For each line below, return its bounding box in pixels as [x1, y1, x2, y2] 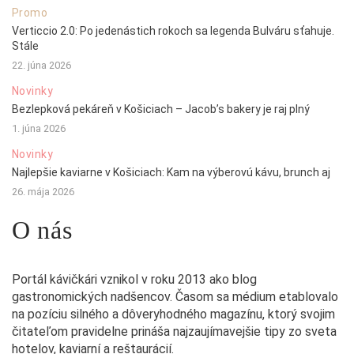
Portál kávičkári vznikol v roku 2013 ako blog [12, 271, 257, 287]
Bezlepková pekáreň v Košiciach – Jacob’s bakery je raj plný [12, 102, 310, 115]
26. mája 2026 [12, 185, 74, 198]
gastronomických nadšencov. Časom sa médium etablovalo [12, 288, 338, 304]
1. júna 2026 [12, 122, 66, 134]
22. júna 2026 [12, 58, 71, 71]
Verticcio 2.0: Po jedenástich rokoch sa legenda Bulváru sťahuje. [12, 24, 334, 37]
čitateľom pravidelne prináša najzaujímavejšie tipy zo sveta [12, 323, 337, 339]
